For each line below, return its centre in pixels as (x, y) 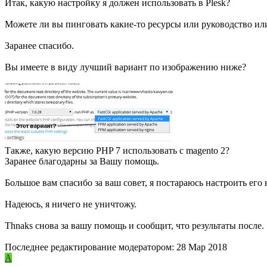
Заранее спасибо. (39, 46)
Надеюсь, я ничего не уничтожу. (71, 204)
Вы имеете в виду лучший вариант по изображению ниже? (125, 67)
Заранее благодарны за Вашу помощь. (82, 162)
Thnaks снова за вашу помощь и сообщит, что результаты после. (134, 226)
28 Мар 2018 (202, 247)
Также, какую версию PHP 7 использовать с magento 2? (117, 151)
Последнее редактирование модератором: (91, 247)
